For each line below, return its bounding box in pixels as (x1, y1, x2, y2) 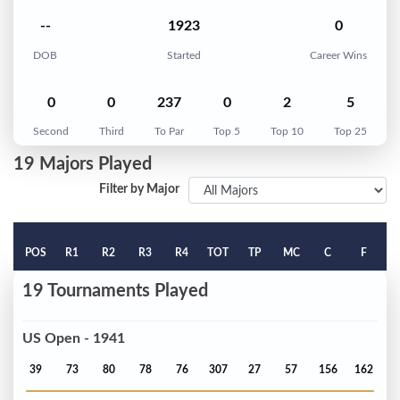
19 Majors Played (13, 155, 152, 174)
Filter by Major (99, 183, 179, 196)
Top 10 (271, 126, 304, 137)
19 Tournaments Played (22, 282, 208, 301)
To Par (154, 126, 184, 137)
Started (166, 49, 201, 61)
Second (33, 126, 69, 137)
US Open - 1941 (22, 330, 125, 346)
